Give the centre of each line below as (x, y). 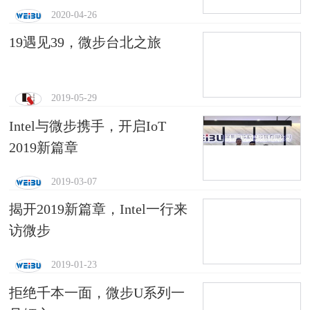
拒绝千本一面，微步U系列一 (97, 292)
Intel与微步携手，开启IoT (88, 126)
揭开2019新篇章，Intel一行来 (99, 209)
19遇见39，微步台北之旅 (85, 43)
